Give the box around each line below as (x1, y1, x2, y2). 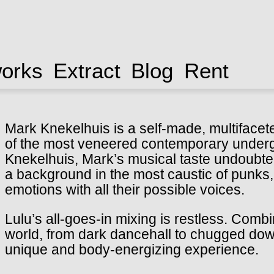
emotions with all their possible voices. (4, 182, 245, 198)
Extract (53, 59, 120, 83)
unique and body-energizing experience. (4, 242, 259, 258)
